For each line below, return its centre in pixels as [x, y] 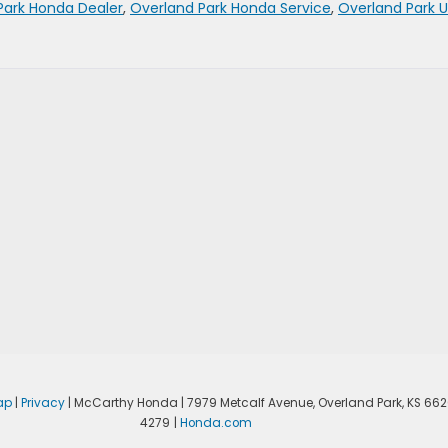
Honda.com [215, 422]
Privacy [42, 402]
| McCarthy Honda [121, 402]
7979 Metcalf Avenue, [249, 402]
